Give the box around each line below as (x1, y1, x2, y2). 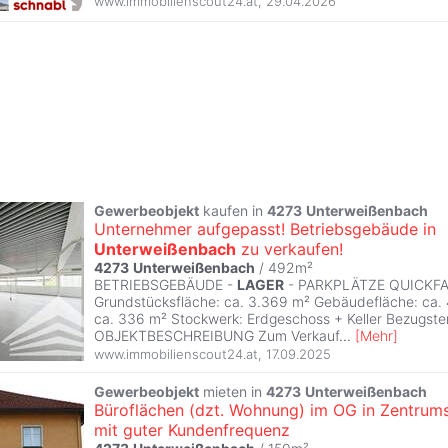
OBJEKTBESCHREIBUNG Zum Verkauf (94, 326, 339, 344)
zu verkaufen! (236, 238, 343, 259)
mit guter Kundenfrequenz (94, 420, 290, 441)
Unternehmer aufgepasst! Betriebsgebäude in (94, 218, 436, 239)
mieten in (199, 383, 266, 401)
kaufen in (199, 201, 267, 219)
